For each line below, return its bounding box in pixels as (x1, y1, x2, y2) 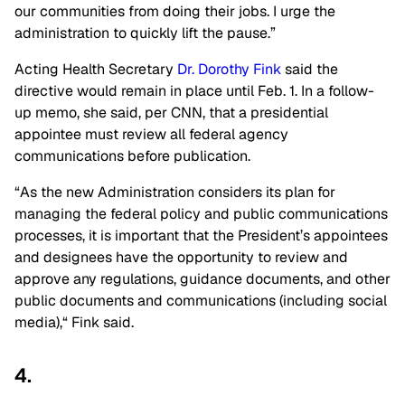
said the (281, 60, 338, 80)
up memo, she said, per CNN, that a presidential (14, 103, 328, 123)
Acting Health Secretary (14, 60, 177, 80)
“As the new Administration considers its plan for (14, 183, 335, 202)
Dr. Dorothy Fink (177, 60, 281, 80)
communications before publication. (14, 146, 250, 166)
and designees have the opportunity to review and (14, 248, 348, 268)
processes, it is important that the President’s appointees (14, 226, 388, 246)
